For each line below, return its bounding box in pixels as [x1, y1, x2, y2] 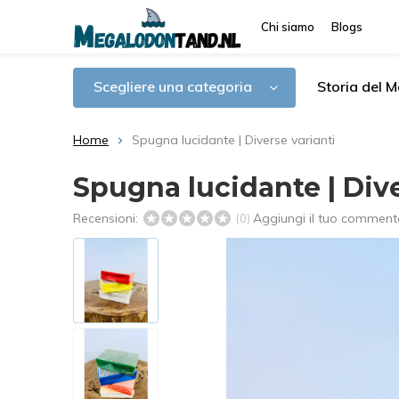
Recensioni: [73, 210, 142, 226]
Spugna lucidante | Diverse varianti [132, 132, 335, 148]
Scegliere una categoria [94, 77, 252, 95]
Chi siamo [261, 20, 314, 34]
